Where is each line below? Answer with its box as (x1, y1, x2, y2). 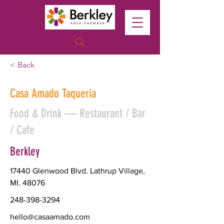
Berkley (10, 144, 39, 158)
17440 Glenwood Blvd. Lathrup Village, (10, 166, 145, 175)
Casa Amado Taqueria (10, 86, 96, 100)
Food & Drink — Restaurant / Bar (10, 106, 145, 120)
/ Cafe (10, 123, 34, 137)
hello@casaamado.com (10, 212, 90, 221)
